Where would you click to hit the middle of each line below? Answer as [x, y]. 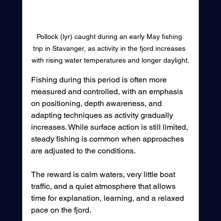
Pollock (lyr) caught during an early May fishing [110, 37]
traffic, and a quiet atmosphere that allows [104, 186]
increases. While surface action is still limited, [110, 127]
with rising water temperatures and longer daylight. [110, 60]
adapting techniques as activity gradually [103, 115]
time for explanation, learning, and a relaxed [108, 198]
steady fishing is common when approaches [108, 139]
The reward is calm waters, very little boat [104, 175]
